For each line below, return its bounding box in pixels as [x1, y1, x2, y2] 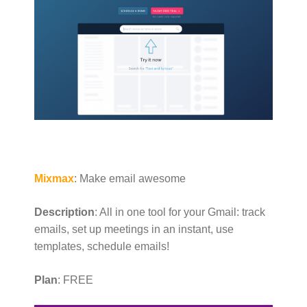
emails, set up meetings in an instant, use [34, 223, 234, 235]
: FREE [58, 273, 93, 286]
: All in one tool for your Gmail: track [95, 206, 265, 218]
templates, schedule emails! [34, 240, 169, 252]
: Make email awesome [74, 172, 186, 184]
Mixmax [34, 172, 74, 184]
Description [34, 206, 95, 218]
